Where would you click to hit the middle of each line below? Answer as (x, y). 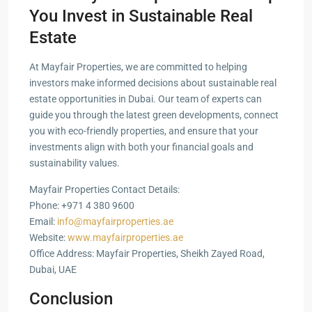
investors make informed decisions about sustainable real (153, 83)
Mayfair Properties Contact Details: (104, 189)
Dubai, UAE (53, 270)
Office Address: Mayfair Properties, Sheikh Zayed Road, (147, 253)
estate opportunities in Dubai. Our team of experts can (146, 99)
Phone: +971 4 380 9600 (82, 205)
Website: (48, 237)
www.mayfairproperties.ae (125, 237)
